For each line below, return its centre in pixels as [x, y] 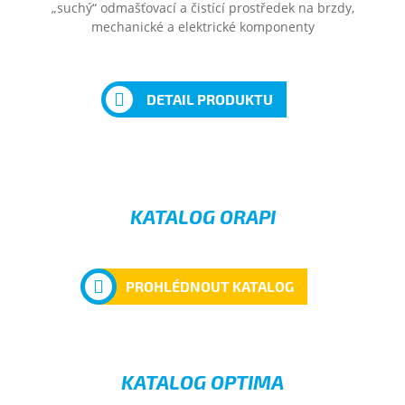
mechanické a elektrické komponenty [202, 27]
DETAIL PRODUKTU [209, 99]
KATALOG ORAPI [202, 216]
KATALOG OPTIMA [202, 381]
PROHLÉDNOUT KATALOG [209, 286]
